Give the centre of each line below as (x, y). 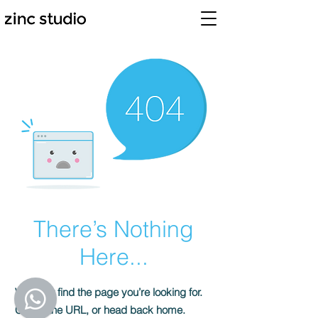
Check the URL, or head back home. (100, 310)
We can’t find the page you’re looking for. (109, 292)
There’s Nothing (114, 229)
